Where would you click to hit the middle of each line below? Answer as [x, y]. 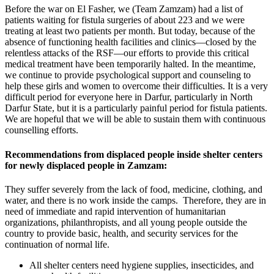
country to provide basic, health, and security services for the [121, 233]
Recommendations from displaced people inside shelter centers [134, 154]
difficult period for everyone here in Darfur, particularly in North [129, 97]
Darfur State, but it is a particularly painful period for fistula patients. [136, 108]
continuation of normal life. [57, 244]
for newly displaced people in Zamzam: [86, 165]
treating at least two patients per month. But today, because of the [130, 31]
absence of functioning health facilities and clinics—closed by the [131, 42]
